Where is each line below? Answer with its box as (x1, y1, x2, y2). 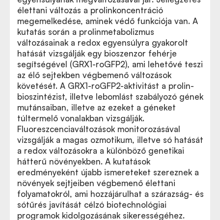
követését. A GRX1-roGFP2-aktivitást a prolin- (17, 81, 194, 91)
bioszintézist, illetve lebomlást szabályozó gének (17, 91, 203, 102)
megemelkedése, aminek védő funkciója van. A (17, 16, 198, 26)
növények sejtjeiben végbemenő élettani (17, 178, 175, 188)
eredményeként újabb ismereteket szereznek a (17, 167, 199, 177)
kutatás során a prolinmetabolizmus (17, 27, 154, 37)
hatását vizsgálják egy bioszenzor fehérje (17, 48, 177, 58)
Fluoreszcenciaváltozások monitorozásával (17, 124, 180, 134)
